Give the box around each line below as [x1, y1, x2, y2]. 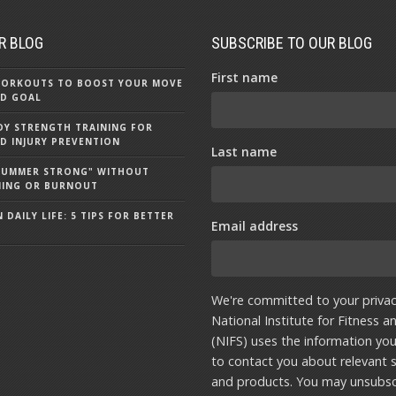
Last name [211, 143, 278, 160]
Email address [211, 217, 299, 234]
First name [211, 69, 278, 86]
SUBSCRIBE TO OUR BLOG [211, 34, 373, 52]
